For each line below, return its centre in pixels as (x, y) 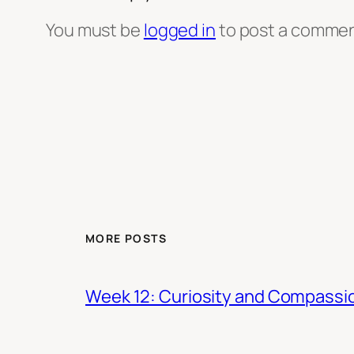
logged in (179, 30)
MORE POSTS (126, 239)
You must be (95, 30)
